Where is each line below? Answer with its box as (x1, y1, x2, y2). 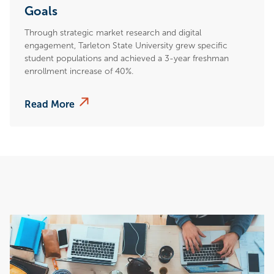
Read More (24, 98, 75, 109)
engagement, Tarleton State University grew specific (24, 40, 228, 50)
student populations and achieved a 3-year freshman (24, 53, 229, 63)
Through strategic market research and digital (24, 28, 201, 37)
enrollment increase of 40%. (24, 66, 133, 76)
